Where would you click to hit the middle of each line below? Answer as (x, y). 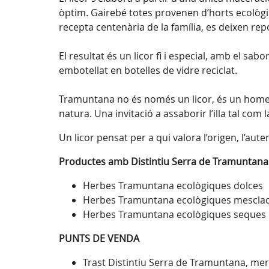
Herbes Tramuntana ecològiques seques (174, 214)
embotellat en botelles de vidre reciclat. (148, 70)
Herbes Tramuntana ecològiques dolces (173, 186)
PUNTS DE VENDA (99, 238)
